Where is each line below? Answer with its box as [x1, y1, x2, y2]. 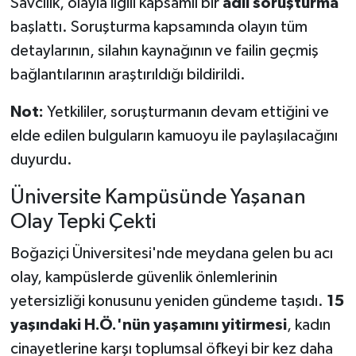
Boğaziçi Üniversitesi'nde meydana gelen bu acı [10, 245, 333, 261]
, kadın [286, 316, 331, 333]
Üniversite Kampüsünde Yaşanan [10, 187, 306, 209]
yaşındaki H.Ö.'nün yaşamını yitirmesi [10, 316, 287, 333]
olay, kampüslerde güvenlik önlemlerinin [10, 269, 277, 285]
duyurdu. [10, 152, 72, 168]
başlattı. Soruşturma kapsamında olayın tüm [10, 19, 308, 36]
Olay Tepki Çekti [10, 211, 156, 234]
